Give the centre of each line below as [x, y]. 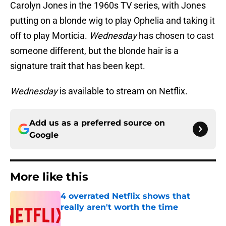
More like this [49, 177]
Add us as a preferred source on [97, 123]
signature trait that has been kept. [78, 66]
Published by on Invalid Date [104, 217]
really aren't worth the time [119, 207]
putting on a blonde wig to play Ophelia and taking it [112, 21]
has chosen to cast [175, 36]
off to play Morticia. [50, 36]
